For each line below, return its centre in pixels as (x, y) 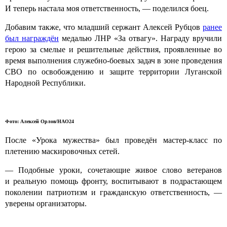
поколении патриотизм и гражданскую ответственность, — (113, 192)
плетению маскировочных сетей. (63, 151)
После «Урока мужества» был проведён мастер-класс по (113, 140)
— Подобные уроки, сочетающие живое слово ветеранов (113, 170)
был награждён (32, 38)
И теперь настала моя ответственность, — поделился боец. (107, 8)
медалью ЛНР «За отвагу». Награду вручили (140, 38)
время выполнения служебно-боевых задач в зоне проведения (113, 60)
